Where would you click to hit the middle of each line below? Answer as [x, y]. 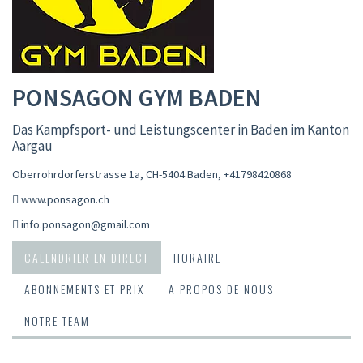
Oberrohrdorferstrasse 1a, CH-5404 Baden [115, 174]
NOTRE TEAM [57, 320]
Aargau [32, 145]
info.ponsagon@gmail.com [85, 224]
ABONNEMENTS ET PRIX [84, 288]
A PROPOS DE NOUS [221, 288]
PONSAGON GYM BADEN [137, 97]
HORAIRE [197, 257]
